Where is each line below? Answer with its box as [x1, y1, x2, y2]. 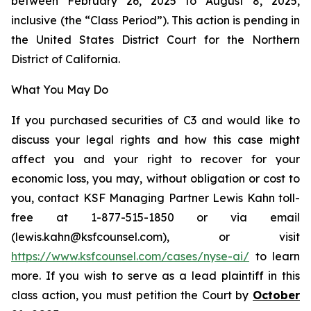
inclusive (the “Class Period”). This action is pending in [11, 13, 300, 27]
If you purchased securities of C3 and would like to [11, 113, 300, 127]
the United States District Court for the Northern [11, 33, 300, 47]
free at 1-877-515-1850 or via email [11, 210, 300, 224]
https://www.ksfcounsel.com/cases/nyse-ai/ [11, 249, 249, 263]
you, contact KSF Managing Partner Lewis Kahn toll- [11, 191, 300, 205]
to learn [249, 249, 300, 263]
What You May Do [11, 83, 108, 96]
